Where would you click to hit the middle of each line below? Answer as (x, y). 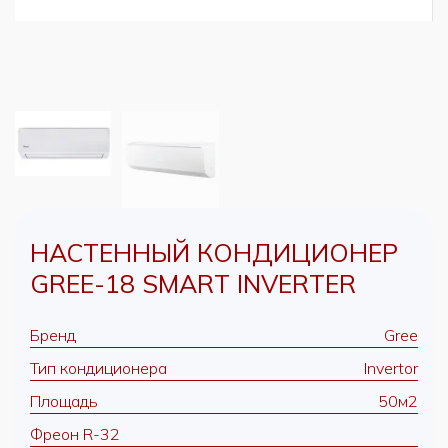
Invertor (391, 368)
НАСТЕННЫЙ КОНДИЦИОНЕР (214, 252)
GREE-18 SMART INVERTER (193, 283)
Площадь (64, 401)
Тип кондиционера (98, 368)
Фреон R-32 (75, 434)
